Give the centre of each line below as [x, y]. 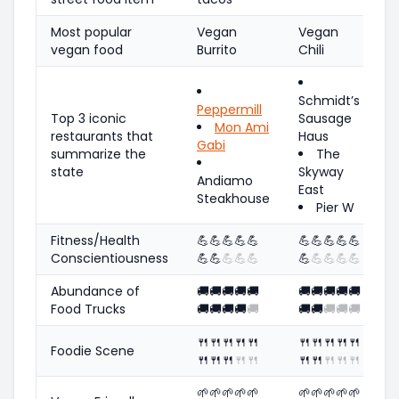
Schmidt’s [329, 100]
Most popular [91, 32]
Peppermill [229, 109]
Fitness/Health [95, 240]
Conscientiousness [110, 258]
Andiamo [225, 180]
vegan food [87, 49]
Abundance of [95, 291]
